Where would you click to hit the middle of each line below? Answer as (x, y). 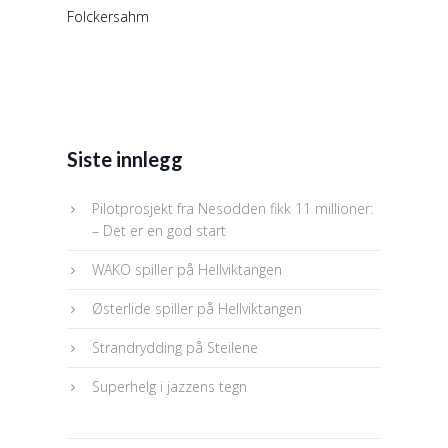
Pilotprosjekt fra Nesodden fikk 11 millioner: (233, 208)
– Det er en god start (159, 230)
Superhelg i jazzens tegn (170, 386)
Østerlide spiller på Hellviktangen (197, 308)
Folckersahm (108, 16)
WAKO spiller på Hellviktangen (187, 269)
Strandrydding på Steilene (175, 347)
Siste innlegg (125, 158)
